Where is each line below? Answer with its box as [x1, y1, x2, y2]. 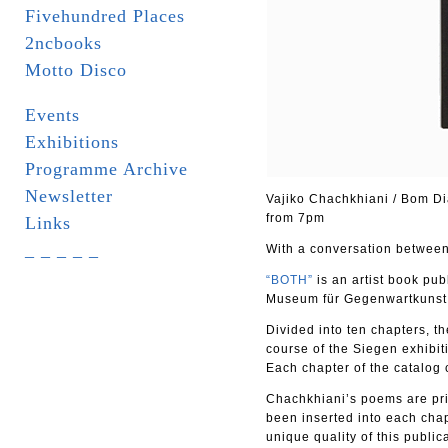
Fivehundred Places [25, 6, 185, 26]
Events [25, 105, 80, 125]
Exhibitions [25, 132, 119, 152]
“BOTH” [266, 273, 313, 287]
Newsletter [25, 186, 113, 206]
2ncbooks [25, 33, 102, 53]
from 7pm [266, 211, 325, 225]
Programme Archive [25, 159, 188, 179]
